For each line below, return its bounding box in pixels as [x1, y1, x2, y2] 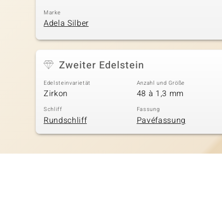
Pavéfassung [136, 114, 186, 126]
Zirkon [44, 88, 68, 100]
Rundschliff [44, 114, 87, 126]
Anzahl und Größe [136, 78, 185, 87]
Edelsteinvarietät [44, 78, 91, 87]
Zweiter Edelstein [59, 57, 144, 72]
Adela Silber [44, 17, 89, 29]
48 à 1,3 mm [136, 88, 184, 100]
